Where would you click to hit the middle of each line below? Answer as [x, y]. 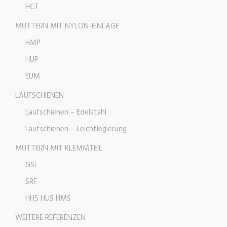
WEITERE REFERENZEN [50, 218]
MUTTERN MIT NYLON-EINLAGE [67, 26]
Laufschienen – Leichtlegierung [76, 129]
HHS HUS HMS [48, 199]
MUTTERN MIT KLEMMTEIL [59, 148]
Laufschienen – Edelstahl [66, 112]
